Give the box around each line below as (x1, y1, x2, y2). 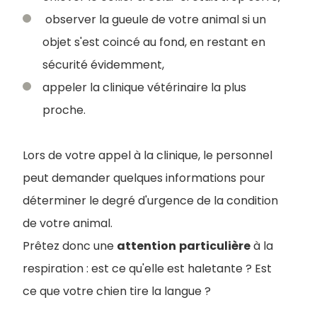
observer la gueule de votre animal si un (42, 11, 266, 28)
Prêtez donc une (23, 237, 117, 254)
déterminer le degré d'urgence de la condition (23, 192, 278, 209)
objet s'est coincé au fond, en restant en (42, 33, 265, 50)
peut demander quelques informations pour (23, 169, 265, 186)
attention (117, 237, 176, 254)
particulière (179, 237, 250, 254)
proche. (42, 101, 88, 118)
